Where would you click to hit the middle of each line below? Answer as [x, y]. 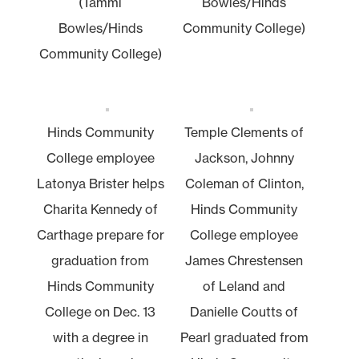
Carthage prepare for [100, 234]
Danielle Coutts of [244, 311]
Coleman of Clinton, [244, 183]
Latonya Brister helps [100, 183]
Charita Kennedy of [100, 209]
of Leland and [244, 286]
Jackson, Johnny [244, 157]
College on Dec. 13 [101, 311]
